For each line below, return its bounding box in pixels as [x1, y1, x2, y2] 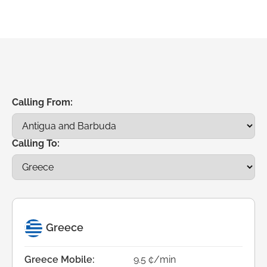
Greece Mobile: [24, 253, 95, 265]
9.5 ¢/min [133, 253, 176, 265]
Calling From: [12, 96, 73, 108]
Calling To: [12, 137, 60, 149]
